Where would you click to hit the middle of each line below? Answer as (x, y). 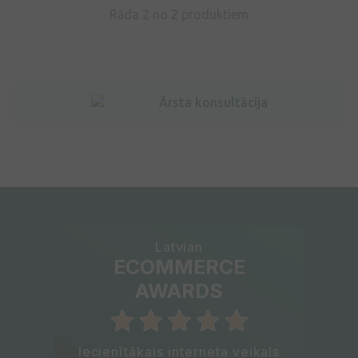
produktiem (213, 15)
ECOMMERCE (179, 267)
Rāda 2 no (140, 15)
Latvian (179, 247)
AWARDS (179, 291)
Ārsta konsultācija (213, 103)
